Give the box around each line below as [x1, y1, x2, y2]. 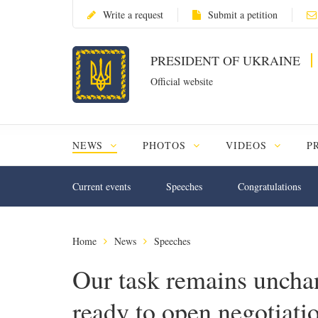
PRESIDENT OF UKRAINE [150, 52, 304, 69]
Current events [72, 180, 131, 193]
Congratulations [238, 180, 301, 193]
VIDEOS [225, 138, 270, 152]
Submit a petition [208, 8, 278, 21]
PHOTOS [142, 138, 190, 152]
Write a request [103, 8, 163, 21]
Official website [150, 75, 213, 88]
